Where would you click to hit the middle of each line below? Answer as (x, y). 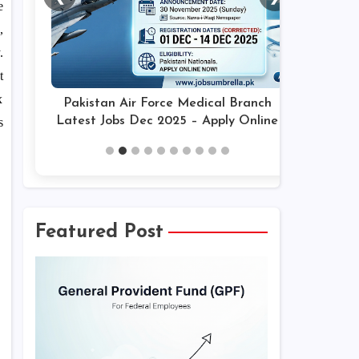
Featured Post (99, 232)
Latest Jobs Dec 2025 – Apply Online (167, 121)
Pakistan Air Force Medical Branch (167, 103)
